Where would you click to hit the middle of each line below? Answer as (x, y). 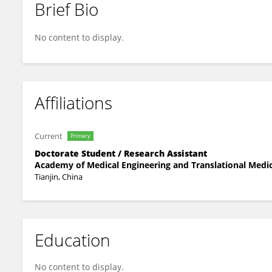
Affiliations (73, 103)
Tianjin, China (59, 177)
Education (73, 240)
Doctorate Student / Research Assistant (121, 153)
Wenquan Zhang (76, 19)
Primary (80, 136)
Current (49, 136)
